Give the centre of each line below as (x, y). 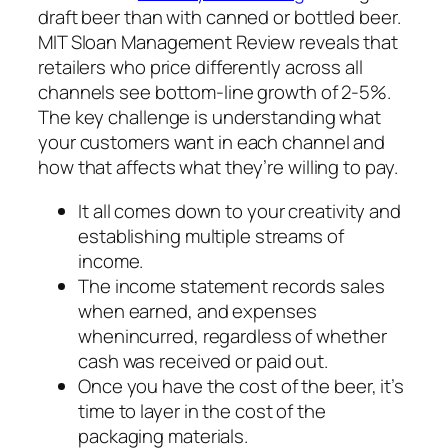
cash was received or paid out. (203, 360)
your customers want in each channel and (212, 142)
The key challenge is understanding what (210, 117)
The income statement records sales (231, 285)
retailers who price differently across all (200, 67)
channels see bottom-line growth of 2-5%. (214, 92)
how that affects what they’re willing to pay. (218, 167)
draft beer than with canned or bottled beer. (219, 17)
